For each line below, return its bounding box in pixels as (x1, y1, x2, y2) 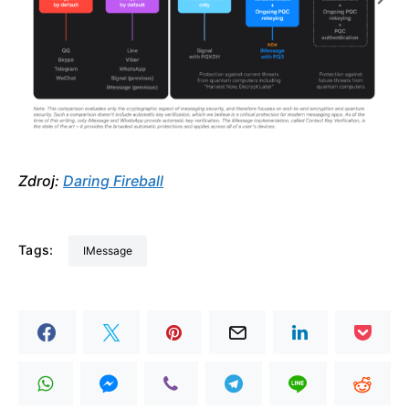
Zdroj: (18, 172, 63, 191)
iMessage (85, 244, 132, 258)
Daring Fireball (63, 172, 163, 191)
